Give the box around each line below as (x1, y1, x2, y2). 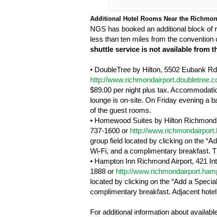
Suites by (131, 116, 164, 125)
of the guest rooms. (90, 106, 151, 115)
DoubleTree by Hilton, (94, 65, 164, 74)
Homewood (94, 116, 131, 125)
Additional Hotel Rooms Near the (90, 15, 190, 23)
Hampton (94, 157, 124, 166)
